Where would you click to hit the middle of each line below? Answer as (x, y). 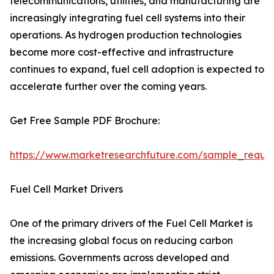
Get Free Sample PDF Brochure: (85, 121)
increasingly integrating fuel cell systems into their (128, 18)
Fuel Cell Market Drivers (66, 189)
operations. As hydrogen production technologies (126, 35)
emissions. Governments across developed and (120, 258)
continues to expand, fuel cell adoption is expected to (137, 69)
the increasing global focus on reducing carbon (121, 241)
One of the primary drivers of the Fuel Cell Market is (131, 224)
